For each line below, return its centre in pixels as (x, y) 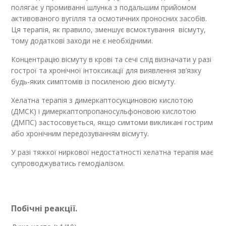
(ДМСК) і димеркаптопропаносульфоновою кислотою (104, 111)
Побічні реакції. (44, 209)
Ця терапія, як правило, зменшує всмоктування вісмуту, (109, 30)
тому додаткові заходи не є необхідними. (82, 41)
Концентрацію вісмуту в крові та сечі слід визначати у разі (111, 60)
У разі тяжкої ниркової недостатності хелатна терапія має (112, 152)
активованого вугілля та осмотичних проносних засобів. (109, 19)
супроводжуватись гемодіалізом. (68, 163)
